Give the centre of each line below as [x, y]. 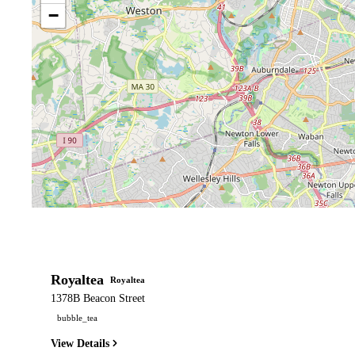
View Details [80, 343]
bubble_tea [77, 317]
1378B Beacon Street [98, 299]
